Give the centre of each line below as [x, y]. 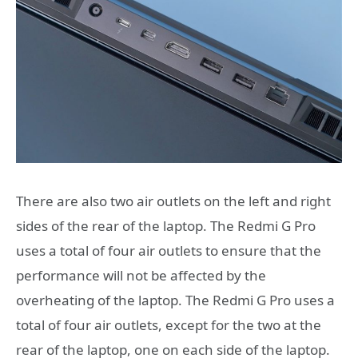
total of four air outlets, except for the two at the [169, 324]
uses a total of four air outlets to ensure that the [169, 250]
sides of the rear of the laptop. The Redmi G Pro [166, 225]
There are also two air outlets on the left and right [173, 201]
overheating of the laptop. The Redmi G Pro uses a [175, 300]
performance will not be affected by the [141, 275]
